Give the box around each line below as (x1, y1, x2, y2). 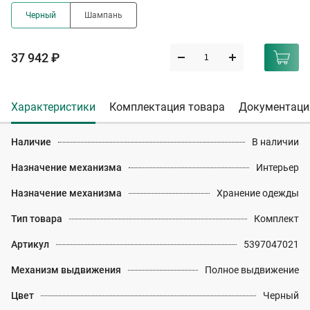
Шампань (84, 10, 122, 20)
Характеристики (11, 100, 95, 113)
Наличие (11, 136, 51, 147)
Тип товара (11, 213, 62, 224)
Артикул (11, 239, 49, 250)
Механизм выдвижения (11, 264, 121, 275)
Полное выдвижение (205, 264, 299, 275)
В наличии (252, 136, 299, 147)
